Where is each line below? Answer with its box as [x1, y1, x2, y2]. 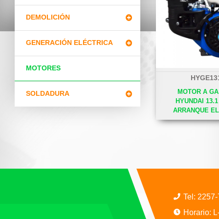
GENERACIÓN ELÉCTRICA [25, 39, 113, 46]
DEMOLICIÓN [25, 14, 70, 21]
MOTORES [25, 65, 61, 72]
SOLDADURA [25, 90, 69, 97]
